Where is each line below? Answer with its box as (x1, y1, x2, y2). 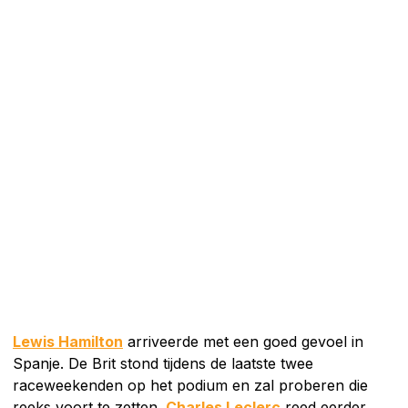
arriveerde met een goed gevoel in (123, 331, 363, 351)
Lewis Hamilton (13, 331, 123, 351)
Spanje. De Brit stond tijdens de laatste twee (13, 353, 313, 372)
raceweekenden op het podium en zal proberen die (13, 375, 368, 394)
